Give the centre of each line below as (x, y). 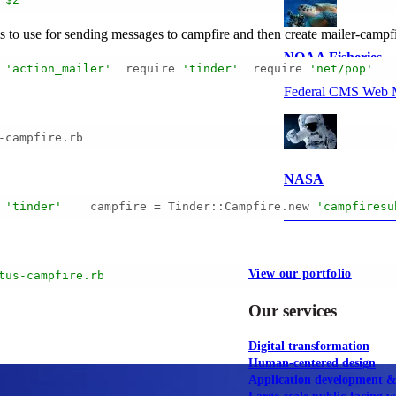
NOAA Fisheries (333, 57)
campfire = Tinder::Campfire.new (189, 207)
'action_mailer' (58, 69)
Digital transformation (309, 346)
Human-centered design (312, 363)
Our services (293, 311)
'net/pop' (341, 69)
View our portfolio (300, 273)
